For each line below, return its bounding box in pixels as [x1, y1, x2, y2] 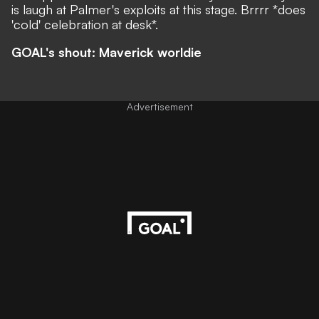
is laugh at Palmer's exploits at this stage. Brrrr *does [11, 1, 305, 18]
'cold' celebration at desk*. [11, 16, 158, 33]
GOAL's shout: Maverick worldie [11, 44, 202, 61]
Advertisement [126, 100, 193, 113]
